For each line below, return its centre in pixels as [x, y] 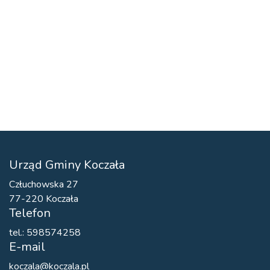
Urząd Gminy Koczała [67, 165]
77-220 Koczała [44, 199]
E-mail [27, 247]
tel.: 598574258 [45, 233]
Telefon [30, 213]
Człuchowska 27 [44, 184]
